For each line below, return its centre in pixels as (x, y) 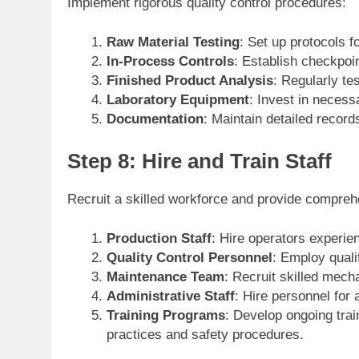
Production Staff (159, 239)
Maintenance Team (165, 277)
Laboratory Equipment (177, 100)
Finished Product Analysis (190, 81)
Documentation (155, 119)
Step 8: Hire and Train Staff (200, 161)
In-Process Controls (170, 62)
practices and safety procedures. (205, 335)
